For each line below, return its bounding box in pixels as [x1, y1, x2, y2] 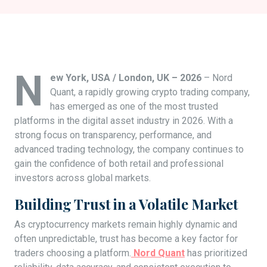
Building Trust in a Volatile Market [14, 195, 238, 214]
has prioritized [185, 247, 247, 259]
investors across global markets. [14, 172, 151, 184]
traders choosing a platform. [14, 247, 131, 259]
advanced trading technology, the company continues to [14, 144, 244, 156]
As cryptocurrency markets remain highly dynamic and [14, 219, 237, 231]
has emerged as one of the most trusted [50, 101, 218, 113]
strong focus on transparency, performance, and [14, 129, 212, 141]
